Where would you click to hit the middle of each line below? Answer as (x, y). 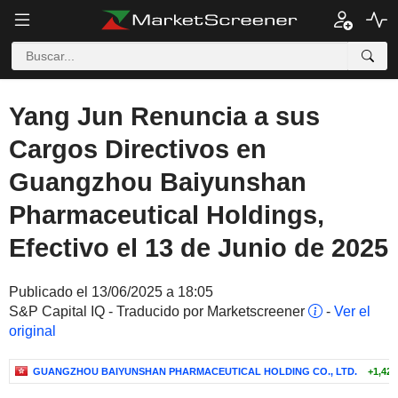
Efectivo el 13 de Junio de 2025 (199, 248)
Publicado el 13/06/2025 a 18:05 (111, 292)
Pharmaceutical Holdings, (167, 215)
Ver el (352, 311)
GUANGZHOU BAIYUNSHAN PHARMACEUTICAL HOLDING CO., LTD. (195, 371)
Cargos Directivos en (138, 149)
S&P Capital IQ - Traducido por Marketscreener (159, 311)
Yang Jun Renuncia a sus (164, 116)
